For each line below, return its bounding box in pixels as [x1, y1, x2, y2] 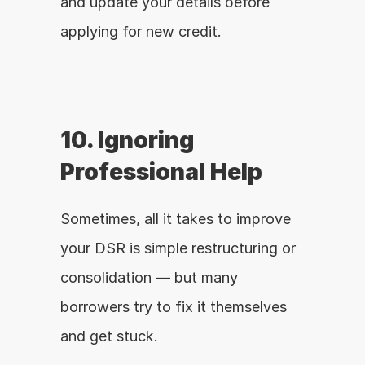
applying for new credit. [60, 23, 222, 40]
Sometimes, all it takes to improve [60, 210, 291, 227]
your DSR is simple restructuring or [60, 240, 296, 257]
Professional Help [60, 158, 262, 186]
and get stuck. [60, 328, 158, 345]
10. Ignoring [60, 126, 194, 154]
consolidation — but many [60, 269, 238, 286]
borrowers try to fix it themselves [60, 298, 287, 315]
